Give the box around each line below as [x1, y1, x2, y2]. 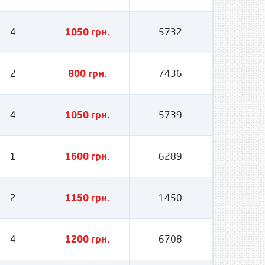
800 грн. [68, 67, 107, 79]
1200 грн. [65, 233, 110, 245]
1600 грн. [65, 150, 110, 162]
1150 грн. [65, 192, 110, 203]
